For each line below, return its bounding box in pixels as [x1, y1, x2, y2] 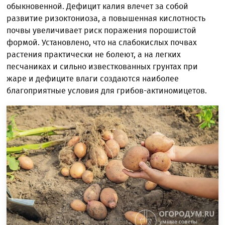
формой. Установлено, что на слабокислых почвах [7, 37, 197, 47]
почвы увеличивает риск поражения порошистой [7, 25, 197, 35]
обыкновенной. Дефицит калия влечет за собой [7, 1, 189, 11]
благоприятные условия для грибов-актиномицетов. [7, 85, 207, 95]
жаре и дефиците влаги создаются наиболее [7, 73, 179, 83]
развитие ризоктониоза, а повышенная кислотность [7, 13, 206, 23]
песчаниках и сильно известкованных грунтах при [7, 61, 198, 71]
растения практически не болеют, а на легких [7, 49, 181, 59]
